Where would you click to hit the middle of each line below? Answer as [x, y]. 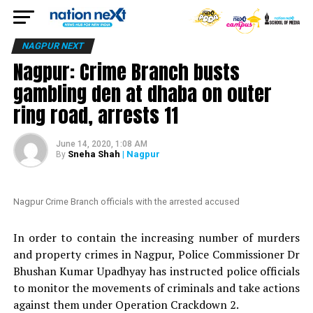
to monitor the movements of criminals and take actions [156, 288]
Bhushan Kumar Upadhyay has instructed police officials [156, 271]
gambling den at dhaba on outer [142, 93]
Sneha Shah [94, 154]
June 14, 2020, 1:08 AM [101, 144]
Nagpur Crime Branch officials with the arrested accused [126, 202]
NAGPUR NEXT [53, 46]
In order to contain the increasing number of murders [156, 238]
